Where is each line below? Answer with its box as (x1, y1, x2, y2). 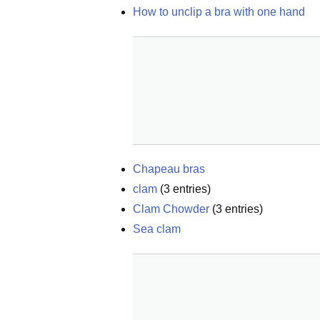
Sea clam (133, 223, 181, 235)
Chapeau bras (133, 163, 205, 175)
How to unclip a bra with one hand (133, 6, 305, 18)
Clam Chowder (133, 203, 209, 215)
